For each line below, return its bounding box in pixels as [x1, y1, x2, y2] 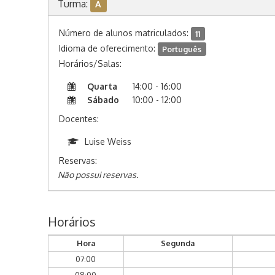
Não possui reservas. [57, 169, 138, 180]
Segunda [161, 238, 195, 249]
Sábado [87, 95, 119, 106]
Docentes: [58, 114, 99, 125]
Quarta [87, 81, 117, 92]
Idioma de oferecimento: [58, 43, 158, 54]
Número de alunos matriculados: [58, 28, 191, 39]
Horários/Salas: [58, 58, 122, 69]
